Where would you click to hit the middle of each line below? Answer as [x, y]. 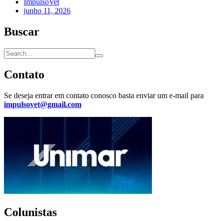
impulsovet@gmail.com [43, 105]
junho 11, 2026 [47, 10]
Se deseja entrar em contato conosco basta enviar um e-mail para [104, 96]
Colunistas [30, 212]
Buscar [22, 31]
